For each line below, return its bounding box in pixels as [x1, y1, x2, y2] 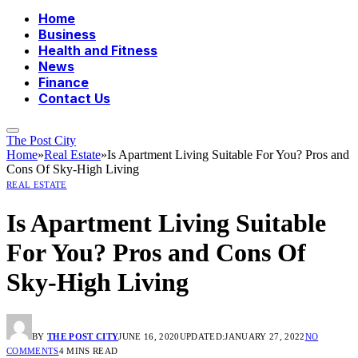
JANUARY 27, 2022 [225, 332, 305, 342]
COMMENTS [6, 346, 59, 356]
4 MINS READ [58, 346, 118, 356]
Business [38, 26, 96, 43]
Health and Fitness [38, 42, 157, 59]
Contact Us [38, 90, 110, 107]
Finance [38, 74, 89, 91]
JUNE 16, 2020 [118, 332, 180, 342]
